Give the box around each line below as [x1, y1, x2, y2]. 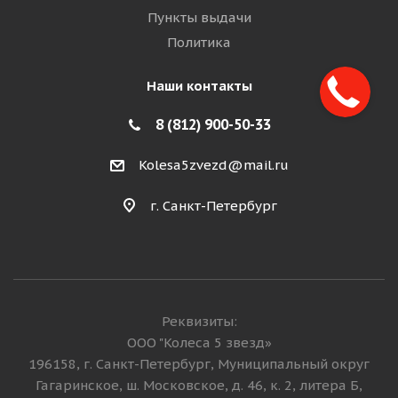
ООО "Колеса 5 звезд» [126, 334, 272, 352]
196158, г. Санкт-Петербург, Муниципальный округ [28, 355, 370, 373]
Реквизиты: [161, 313, 237, 330]
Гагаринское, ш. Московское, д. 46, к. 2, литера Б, [36, 377, 362, 394]
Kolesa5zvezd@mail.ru [138, 156, 289, 174]
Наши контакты [146, 77, 252, 94]
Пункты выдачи [147, 9, 251, 26]
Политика [167, 34, 231, 51]
